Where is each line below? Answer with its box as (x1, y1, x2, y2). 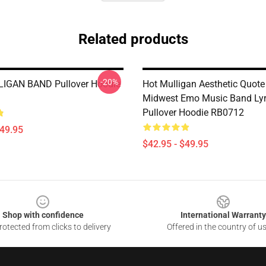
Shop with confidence (2, 210, 84, 220)
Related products (78, 31, 188, 47)
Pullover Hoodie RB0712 (142, 107, 244, 118)
